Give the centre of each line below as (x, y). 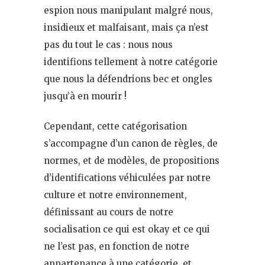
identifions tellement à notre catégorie (131, 62)
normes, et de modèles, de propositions (132, 160)
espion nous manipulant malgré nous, (128, 10)
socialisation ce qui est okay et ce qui (127, 229)
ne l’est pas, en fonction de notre (117, 246)
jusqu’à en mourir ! (85, 96)
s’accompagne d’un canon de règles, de (131, 143)
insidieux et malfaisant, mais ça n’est (126, 27)
